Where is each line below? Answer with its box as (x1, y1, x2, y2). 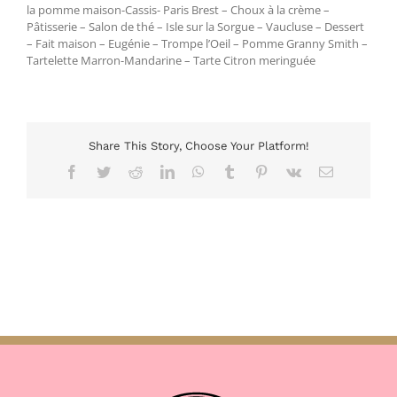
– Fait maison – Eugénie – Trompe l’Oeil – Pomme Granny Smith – (27, 35, 368, 51)
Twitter (109, 163, 150, 178)
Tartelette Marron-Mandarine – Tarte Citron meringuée (27, 51, 315, 68)
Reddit (141, 163, 179, 178)
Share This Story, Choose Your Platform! (88, 139, 309, 153)
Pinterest (267, 163, 315, 178)
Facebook (77, 163, 133, 178)
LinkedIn (173, 163, 225, 178)
